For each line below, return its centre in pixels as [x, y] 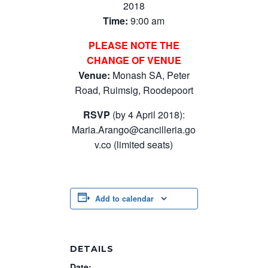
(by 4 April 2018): [147, 114]
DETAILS [92, 249]
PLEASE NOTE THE [134, 45]
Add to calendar [124, 198]
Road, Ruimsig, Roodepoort [134, 90]
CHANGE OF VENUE [134, 60]
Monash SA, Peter [151, 75]
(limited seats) [142, 144]
